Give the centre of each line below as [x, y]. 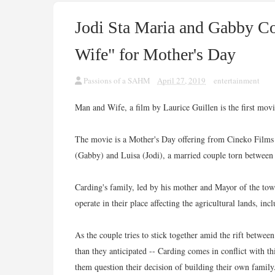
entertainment [237, 80]
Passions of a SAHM [117, 80]
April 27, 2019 [181, 80]
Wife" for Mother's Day [155, 54]
